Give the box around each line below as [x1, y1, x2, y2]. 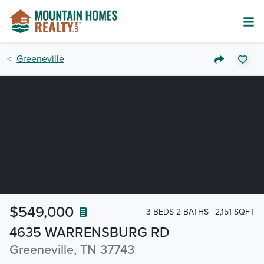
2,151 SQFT [215, 206, 255, 217]
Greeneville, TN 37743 [9, 242, 134, 258]
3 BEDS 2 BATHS [146, 206, 209, 217]
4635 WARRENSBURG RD [9, 224, 170, 241]
